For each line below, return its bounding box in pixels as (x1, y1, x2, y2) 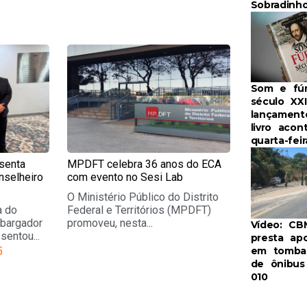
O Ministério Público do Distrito (67, 191, 219, 204)
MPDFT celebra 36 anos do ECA (67, 158, 222, 171)
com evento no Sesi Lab (67, 171, 184, 184)
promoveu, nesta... (67, 217, 153, 230)
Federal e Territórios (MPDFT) (67, 204, 212, 217)
